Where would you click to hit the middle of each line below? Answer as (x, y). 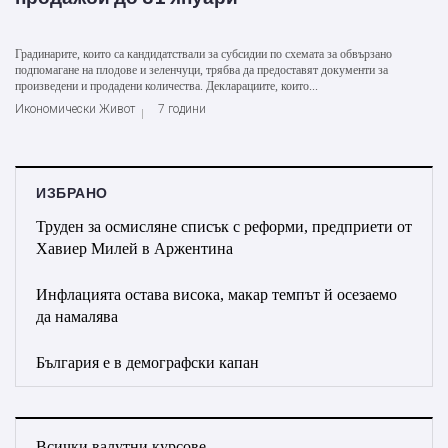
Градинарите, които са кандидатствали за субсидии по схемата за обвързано (203, 53)
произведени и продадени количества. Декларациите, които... (166, 85)
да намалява (77, 316)
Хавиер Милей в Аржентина (134, 248)
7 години (181, 108)
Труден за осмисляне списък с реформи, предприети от (224, 226)
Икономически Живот (75, 108)
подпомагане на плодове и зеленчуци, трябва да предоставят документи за (201, 69)
